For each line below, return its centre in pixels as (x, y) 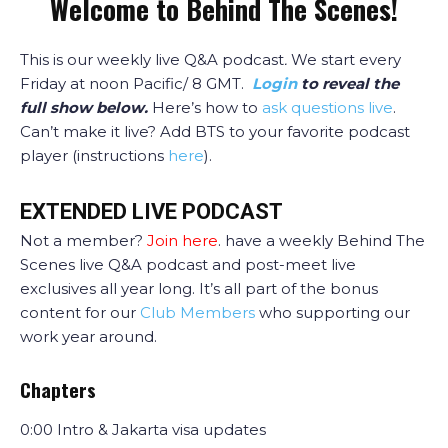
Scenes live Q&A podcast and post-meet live (188, 264)
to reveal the (350, 83)
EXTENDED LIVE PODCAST (151, 211)
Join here (182, 240)
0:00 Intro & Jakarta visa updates (143, 429)
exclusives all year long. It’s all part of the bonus (199, 288)
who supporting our (332, 312)
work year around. (88, 336)
